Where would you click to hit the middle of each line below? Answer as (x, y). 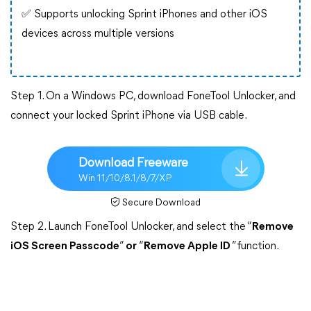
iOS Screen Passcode (65, 246)
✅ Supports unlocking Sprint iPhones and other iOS (144, 15)
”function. (255, 246)
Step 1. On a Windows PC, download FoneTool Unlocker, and (153, 96)
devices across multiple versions (98, 34)
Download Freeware (133, 163)
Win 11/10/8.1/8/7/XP (125, 178)
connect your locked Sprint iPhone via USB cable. (129, 116)
